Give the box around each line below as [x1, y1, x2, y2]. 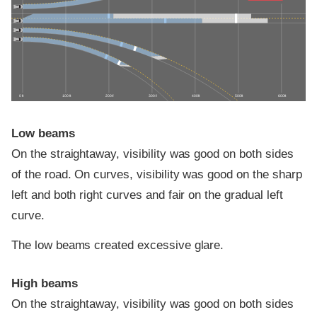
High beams [11, 276, 78, 290]
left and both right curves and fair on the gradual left [11, 188, 283, 202]
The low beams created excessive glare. [11, 238, 224, 252]
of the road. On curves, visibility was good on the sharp [11, 168, 302, 182]
